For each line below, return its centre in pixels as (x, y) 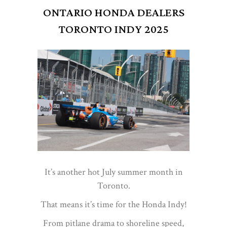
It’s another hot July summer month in (113, 172)
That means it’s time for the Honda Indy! (113, 204)
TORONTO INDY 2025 (113, 30)
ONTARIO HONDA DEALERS (113, 13)
